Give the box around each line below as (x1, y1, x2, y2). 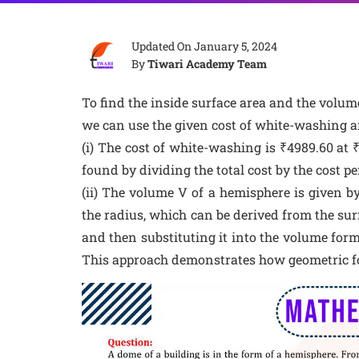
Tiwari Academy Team (147, 56, 267, 71)
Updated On (131, 38, 194, 54)
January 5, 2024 (194, 38, 277, 54)
